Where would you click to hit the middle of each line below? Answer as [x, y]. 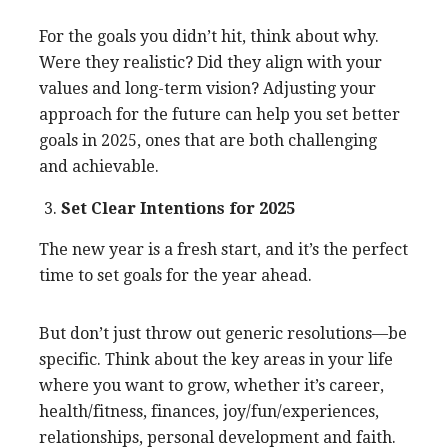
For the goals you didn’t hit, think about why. [209, 36]
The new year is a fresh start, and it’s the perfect [223, 249]
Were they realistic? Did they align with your [210, 62]
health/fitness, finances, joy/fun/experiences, [209, 411]
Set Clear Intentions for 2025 [178, 208]
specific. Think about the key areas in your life [216, 359]
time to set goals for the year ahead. [175, 275]
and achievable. [99, 166]
